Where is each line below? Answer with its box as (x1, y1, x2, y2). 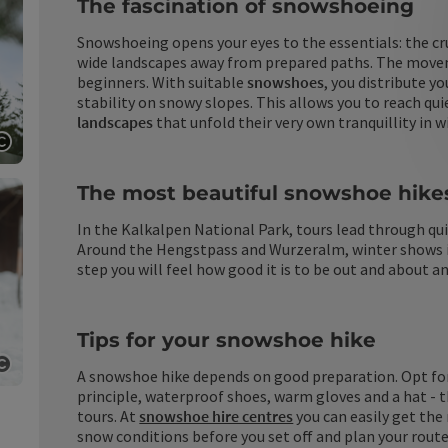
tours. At (77, 406, 140, 426)
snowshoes (247, 72, 325, 92)
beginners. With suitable (77, 72, 248, 92)
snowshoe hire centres (139, 406, 294, 426)
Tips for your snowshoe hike (77, 328, 377, 352)
